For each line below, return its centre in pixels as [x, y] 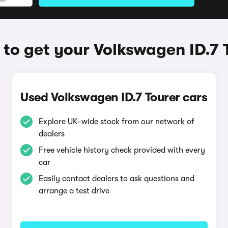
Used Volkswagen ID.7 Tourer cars [114, 97]
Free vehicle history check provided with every [122, 150]
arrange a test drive [74, 191]
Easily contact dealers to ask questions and [116, 179]
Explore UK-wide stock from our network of [116, 122]
